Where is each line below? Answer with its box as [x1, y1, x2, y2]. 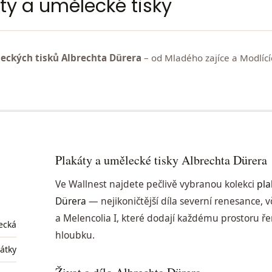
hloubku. [55, 228, 95, 242]
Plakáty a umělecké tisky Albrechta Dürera [55, 151, 268, 168]
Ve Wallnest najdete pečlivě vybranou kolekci [55, 177, 257, 191]
